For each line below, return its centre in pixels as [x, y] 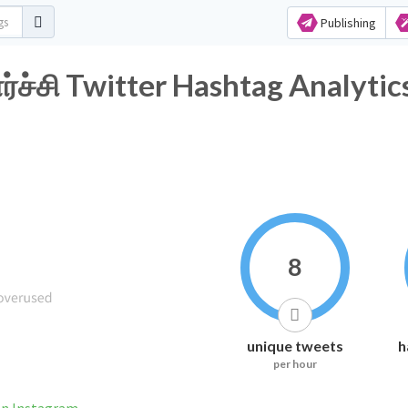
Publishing [347, 23]
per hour [295, 364]
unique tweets [295, 346]
